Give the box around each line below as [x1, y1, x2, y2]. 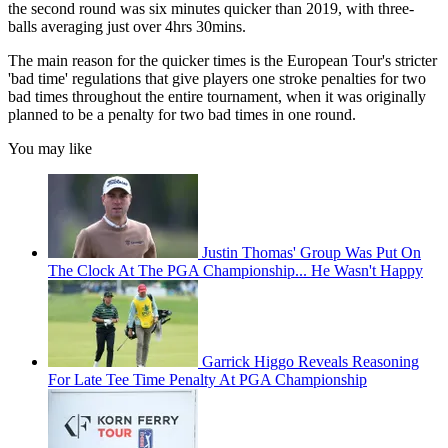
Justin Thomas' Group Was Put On [202, 244, 421, 262]
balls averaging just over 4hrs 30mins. [8, 18, 246, 36]
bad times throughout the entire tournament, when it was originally [8, 88, 426, 106]
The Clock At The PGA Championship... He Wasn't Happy [48, 262, 423, 280]
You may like [8, 140, 92, 158]
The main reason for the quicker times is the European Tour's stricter [8, 52, 437, 70]
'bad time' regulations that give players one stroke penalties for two [8, 70, 426, 88]
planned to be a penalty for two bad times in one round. [8, 106, 356, 124]
